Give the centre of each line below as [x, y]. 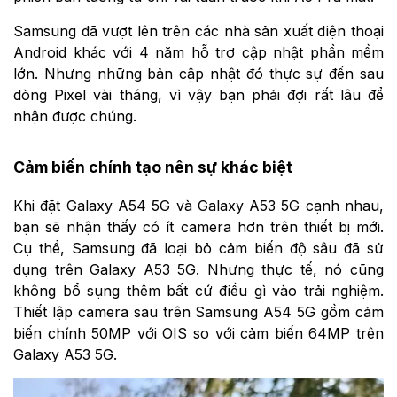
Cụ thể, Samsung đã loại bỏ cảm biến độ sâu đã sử [198, 248]
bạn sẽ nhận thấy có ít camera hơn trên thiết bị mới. [198, 226]
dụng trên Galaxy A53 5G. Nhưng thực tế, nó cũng [198, 269]
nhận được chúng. [75, 117]
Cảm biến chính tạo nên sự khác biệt [153, 167]
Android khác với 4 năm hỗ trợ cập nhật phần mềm [198, 53]
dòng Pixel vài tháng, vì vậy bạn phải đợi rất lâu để [198, 95]
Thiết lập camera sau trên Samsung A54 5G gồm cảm [198, 311]
